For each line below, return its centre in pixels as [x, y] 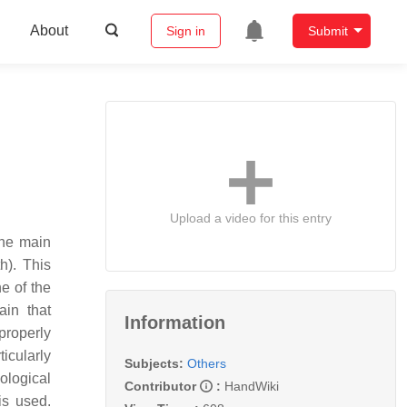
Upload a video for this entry [251, 218]
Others [207, 363]
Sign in [185, 31]
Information [175, 322]
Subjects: [154, 363]
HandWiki [252, 386]
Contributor [162, 386]
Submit [328, 31]
